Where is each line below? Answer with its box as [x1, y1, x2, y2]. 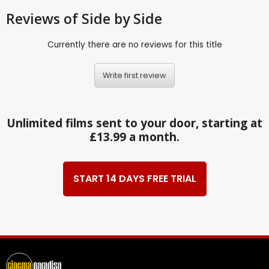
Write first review [103, 70, 166, 80]
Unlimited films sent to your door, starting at [7, 115, 262, 131]
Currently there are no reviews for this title [47, 39, 222, 51]
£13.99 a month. [89, 128, 180, 145]
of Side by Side [64, 9, 162, 29]
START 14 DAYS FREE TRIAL [73, 172, 196, 186]
